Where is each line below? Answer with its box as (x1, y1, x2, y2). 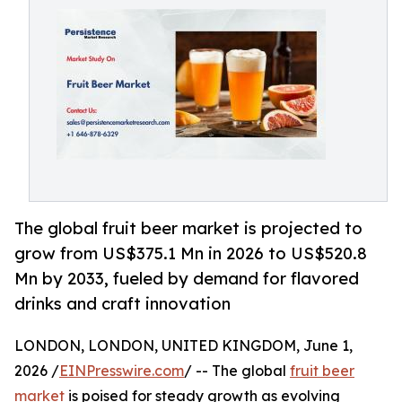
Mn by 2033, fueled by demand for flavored (14, 268, 359, 289)
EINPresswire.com (59, 362, 184, 380)
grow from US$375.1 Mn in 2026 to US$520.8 (14, 243, 367, 264)
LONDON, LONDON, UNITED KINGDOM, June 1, (14, 336, 353, 355)
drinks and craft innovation (14, 293, 231, 314)
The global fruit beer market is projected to (14, 218, 363, 239)
